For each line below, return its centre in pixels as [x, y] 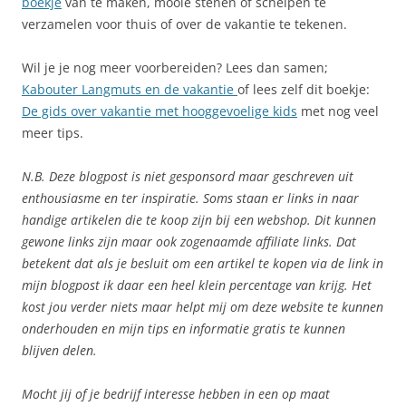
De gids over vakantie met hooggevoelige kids [159, 111]
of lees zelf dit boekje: [304, 90]
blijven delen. [59, 351]
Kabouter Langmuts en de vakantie [130, 90]
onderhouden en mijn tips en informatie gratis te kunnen [184, 329]
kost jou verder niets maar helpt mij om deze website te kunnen [203, 307]
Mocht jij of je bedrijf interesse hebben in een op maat [176, 394]
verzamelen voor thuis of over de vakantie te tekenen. [184, 24]
